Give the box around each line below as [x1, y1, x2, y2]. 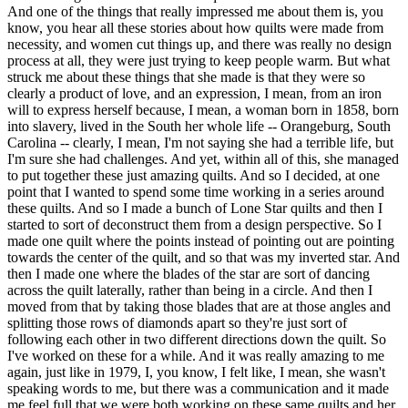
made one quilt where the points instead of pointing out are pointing [7, 233, 394, 250]
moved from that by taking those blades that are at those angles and [7, 299, 391, 315]
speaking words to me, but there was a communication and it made [7, 381, 389, 397]
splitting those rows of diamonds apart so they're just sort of [7, 315, 347, 331]
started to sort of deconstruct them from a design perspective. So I [7, 217, 382, 233]
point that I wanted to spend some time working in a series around [7, 184, 384, 200]
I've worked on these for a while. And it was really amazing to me [7, 348, 384, 364]
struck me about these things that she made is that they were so [7, 69, 365, 86]
